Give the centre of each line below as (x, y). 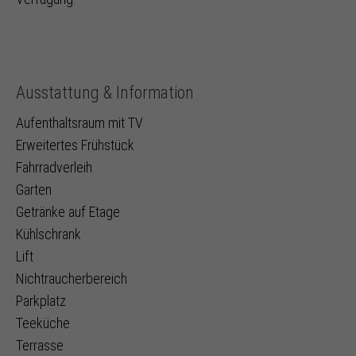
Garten (34, 190)
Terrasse (40, 345)
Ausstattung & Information (105, 93)
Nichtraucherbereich (72, 279)
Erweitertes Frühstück (75, 145)
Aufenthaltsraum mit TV (79, 123)
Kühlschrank (48, 234)
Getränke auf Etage (68, 212)
